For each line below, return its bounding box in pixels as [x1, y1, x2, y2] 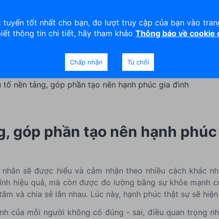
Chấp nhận [70, 58, 103, 66]
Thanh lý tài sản [57, 9, 107, 18]
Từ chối [127, 58, 149, 66]
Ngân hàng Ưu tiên [93, 43, 182, 55]
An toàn [22, 9, 47, 18]
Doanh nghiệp [8, 43, 74, 55]
